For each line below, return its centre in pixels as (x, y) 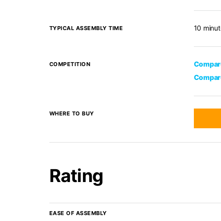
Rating (76, 176)
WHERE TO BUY (72, 113)
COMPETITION (70, 64)
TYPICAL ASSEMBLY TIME (86, 28)
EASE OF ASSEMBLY (78, 213)
